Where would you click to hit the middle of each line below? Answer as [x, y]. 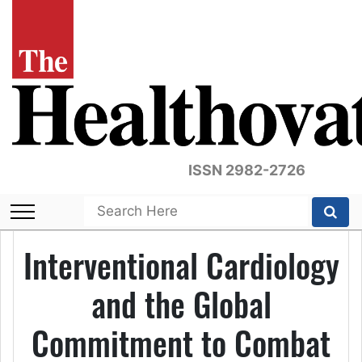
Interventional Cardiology [181, 265]
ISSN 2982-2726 [246, 170]
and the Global [181, 304]
